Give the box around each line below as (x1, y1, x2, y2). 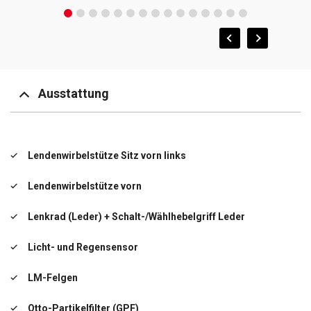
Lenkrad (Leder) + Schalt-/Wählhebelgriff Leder (28, 210, 245, 222)
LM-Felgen (28, 271, 78, 283)
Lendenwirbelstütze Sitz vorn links (28, 149, 186, 161)
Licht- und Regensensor (28, 241, 138, 253)
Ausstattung (38, 86, 109, 101)
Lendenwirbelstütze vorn (28, 180, 142, 192)
